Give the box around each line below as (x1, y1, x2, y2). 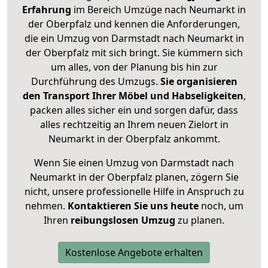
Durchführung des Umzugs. (31, 75, 160, 89)
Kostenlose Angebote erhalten (65, 246, 203, 260)
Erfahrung (22, 3, 71, 17)
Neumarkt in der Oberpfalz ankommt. (48, 132, 220, 146)
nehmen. (25, 199, 68, 213)
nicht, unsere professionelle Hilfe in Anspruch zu (24, 185, 244, 199)
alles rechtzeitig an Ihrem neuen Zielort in (39, 118, 229, 132)
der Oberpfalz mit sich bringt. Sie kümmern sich (25, 46, 243, 60)
